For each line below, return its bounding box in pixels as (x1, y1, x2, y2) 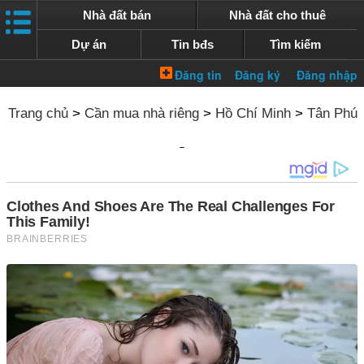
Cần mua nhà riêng (84, 106, 199, 121)
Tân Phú (307, 106, 357, 121)
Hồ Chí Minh (215, 106, 291, 121)
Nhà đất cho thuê (228, 8, 326, 22)
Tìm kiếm (270, 37, 322, 51)
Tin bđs (171, 37, 214, 51)
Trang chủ (8, 106, 68, 121)
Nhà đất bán (82, 8, 151, 22)
